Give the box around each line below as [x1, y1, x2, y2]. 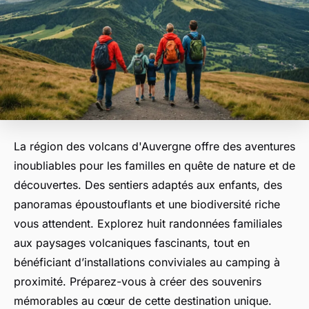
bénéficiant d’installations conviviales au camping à [14, 255, 280, 270]
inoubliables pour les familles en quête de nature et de [14, 159, 295, 173]
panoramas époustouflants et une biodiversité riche [14, 197, 280, 212]
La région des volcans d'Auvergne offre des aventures [14, 139, 295, 154]
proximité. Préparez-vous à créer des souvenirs [14, 275, 261, 289]
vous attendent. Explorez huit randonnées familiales [14, 217, 282, 231]
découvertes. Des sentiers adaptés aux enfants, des [14, 178, 282, 192]
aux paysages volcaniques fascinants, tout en [14, 236, 250, 250]
